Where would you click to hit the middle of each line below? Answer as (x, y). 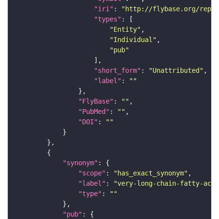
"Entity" (125, 29)
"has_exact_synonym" (151, 173)
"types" (108, 19)
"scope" (92, 173)
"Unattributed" (176, 70)
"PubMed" (94, 111)
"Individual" (133, 39)
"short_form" (117, 70)
